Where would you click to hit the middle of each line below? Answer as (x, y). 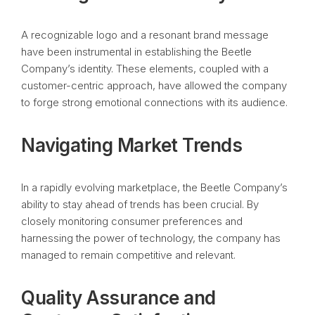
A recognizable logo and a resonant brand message (145, 35)
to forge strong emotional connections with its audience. (154, 102)
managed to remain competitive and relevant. (128, 255)
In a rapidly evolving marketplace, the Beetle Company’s (154, 187)
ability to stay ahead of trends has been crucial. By (140, 204)
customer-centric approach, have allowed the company (154, 85)
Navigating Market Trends (131, 145)
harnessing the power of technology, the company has (151, 238)
